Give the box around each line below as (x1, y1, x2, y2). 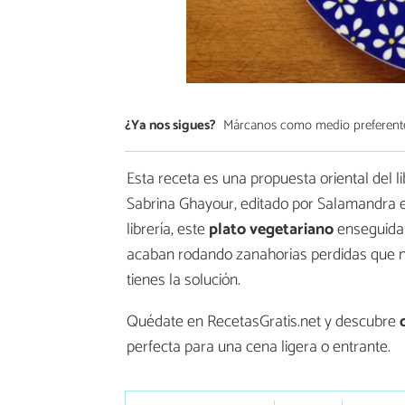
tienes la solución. (127, 267, 240, 295)
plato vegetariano (209, 216, 334, 244)
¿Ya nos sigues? (125, 113, 216, 137)
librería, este (127, 216, 209, 244)
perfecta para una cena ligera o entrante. (127, 334, 391, 362)
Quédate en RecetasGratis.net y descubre (127, 308, 400, 336)
